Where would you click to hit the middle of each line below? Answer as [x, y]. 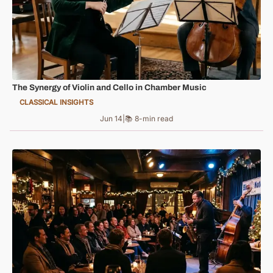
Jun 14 [111, 118]
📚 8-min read [149, 118]
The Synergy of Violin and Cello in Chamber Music [109, 87]
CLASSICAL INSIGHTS [56, 103]
